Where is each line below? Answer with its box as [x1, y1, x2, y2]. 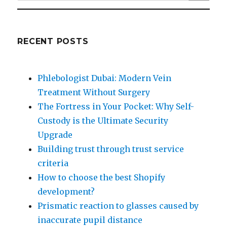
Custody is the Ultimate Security [37, 116, 169, 126]
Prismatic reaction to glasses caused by [37, 201, 199, 211]
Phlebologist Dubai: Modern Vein [37, 73, 172, 84]
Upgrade [37, 130, 73, 140]
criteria [37, 158, 69, 169]
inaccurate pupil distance [37, 215, 143, 225]
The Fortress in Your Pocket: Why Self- [37, 101, 195, 112]
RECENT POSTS [17, 36, 89, 47]
